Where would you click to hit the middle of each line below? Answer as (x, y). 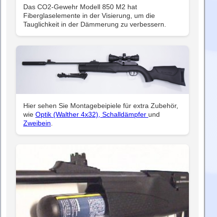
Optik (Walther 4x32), (69, 115)
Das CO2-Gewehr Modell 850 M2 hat (80, 7)
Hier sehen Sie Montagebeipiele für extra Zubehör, (101, 106)
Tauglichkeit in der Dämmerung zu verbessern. (95, 24)
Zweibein (37, 123)
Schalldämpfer (125, 115)
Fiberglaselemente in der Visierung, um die (89, 16)
